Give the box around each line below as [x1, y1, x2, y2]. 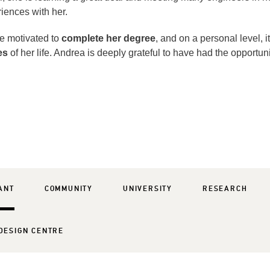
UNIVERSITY [122, 184, 172, 193]
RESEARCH [202, 184, 248, 193]
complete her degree [61, 33, 155, 43]
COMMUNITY [44, 184, 93, 193]
